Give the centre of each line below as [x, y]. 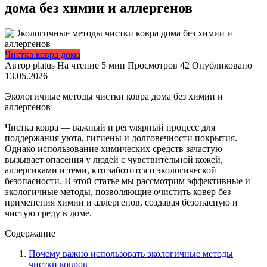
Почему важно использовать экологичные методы [131, 253]
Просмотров [153, 65]
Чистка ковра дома [43, 54]
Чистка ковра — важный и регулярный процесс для [110, 127]
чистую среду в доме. [48, 213]
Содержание [30, 233]
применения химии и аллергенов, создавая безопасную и [121, 202]
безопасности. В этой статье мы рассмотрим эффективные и [128, 181]
